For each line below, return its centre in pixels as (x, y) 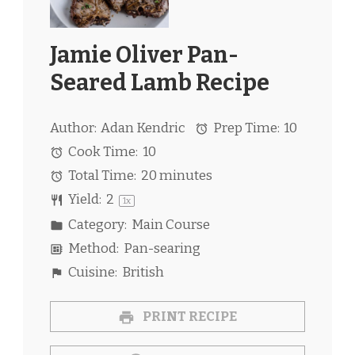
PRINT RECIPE (188, 317)
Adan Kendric (143, 128)
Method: (93, 248)
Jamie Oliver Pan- (144, 55)
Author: (73, 128)
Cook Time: (102, 152)
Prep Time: (246, 128)
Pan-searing (162, 248)
